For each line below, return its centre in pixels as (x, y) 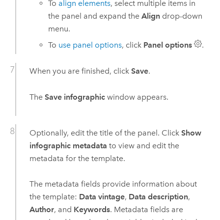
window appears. (137, 97)
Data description (158, 197)
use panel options (90, 45)
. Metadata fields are (146, 210)
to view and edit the (143, 145)
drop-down (181, 16)
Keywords (92, 210)
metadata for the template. (77, 158)
